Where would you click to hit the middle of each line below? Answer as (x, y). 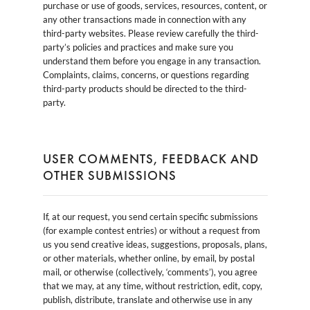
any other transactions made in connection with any (144, 19)
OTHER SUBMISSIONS (109, 175)
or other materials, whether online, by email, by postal (148, 258)
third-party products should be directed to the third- (145, 88)
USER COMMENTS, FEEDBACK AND (151, 158)
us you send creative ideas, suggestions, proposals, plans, (155, 244)
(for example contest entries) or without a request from (151, 230)
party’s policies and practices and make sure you (138, 47)
